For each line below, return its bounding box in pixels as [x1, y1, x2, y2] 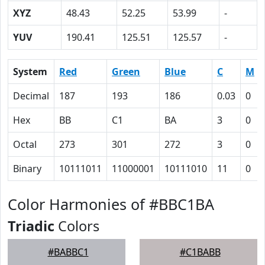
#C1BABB [179, 245, 221, 258]
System [13, 65, 47, 78]
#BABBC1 [47, 245, 89, 258]
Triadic [8, 216, 54, 235]
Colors [54, 216, 99, 235]
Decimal [13, 89, 49, 102]
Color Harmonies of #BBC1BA [8, 194, 214, 214]
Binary [13, 162, 41, 175]
